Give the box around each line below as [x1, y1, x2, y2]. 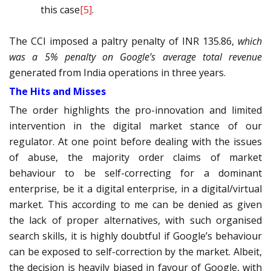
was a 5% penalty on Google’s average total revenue [9, 50, 262, 64]
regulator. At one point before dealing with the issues [9, 135, 262, 149]
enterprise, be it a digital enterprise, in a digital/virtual [9, 182, 262, 196]
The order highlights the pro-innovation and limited [9, 103, 262, 117]
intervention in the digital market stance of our [9, 119, 262, 133]
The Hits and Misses [9, 85, 106, 99]
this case [41, 3, 80, 17]
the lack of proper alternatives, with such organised [9, 214, 262, 227]
